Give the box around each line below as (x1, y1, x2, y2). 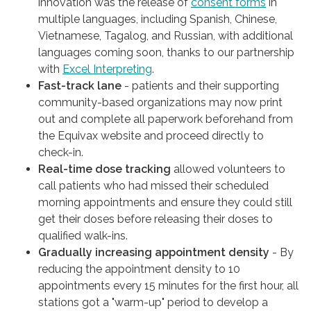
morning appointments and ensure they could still (38, 195, 292, 209)
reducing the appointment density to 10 (38, 262, 240, 276)
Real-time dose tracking (38, 162, 174, 176)
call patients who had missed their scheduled (38, 178, 269, 192)
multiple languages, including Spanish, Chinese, (38, 12, 277, 26)
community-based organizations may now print (38, 95, 283, 109)
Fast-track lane (38, 78, 124, 92)
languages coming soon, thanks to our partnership (38, 45, 294, 59)
